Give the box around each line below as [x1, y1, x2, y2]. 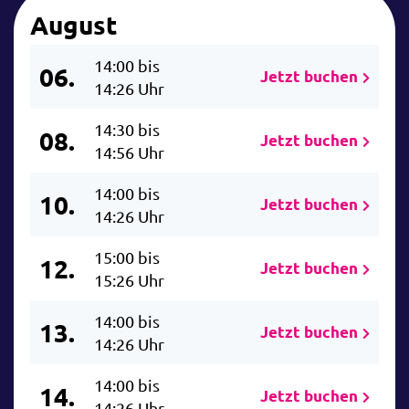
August [30, 8, 117, 41]
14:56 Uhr [94, 142, 164, 163]
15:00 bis [94, 247, 160, 267]
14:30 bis [94, 120, 160, 140]
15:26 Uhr [94, 270, 164, 290]
